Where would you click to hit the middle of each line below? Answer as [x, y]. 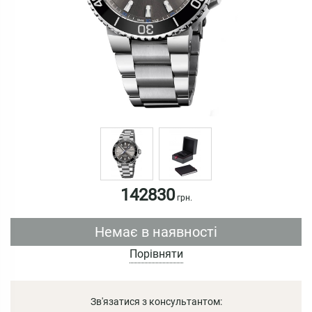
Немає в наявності [156, 232]
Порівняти [156, 253]
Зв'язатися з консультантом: [156, 301]
